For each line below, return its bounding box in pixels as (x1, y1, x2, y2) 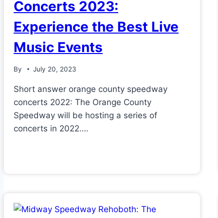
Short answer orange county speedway (14, 84, 167, 94)
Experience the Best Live (14, 18, 179, 36)
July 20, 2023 (33, 65, 77, 73)
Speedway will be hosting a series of (14, 110, 157, 120)
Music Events (14, 39, 103, 56)
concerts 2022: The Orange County (14, 97, 151, 107)
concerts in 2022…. (14, 123, 89, 133)
